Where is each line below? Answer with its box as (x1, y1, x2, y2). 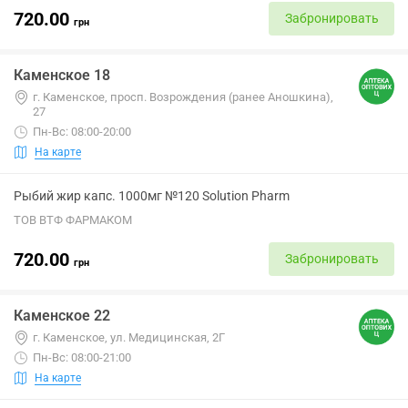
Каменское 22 (14, 307, 110, 324)
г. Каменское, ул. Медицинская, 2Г (33, 331, 225, 344)
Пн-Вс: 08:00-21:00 (33, 351, 131, 364)
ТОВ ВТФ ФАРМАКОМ (14, 213, 132, 227)
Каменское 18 (14, 66, 110, 84)
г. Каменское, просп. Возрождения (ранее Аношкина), (33, 90, 333, 104)
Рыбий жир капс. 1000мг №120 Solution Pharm (14, 189, 290, 203)
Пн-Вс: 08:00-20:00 (33, 125, 131, 138)
